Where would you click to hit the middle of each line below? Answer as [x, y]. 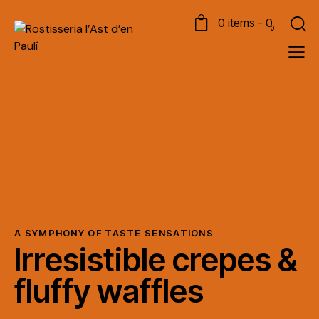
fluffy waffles [109, 291]
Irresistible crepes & [156, 260]
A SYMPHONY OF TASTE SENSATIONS [114, 233]
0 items [237, 23]
